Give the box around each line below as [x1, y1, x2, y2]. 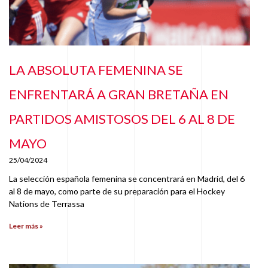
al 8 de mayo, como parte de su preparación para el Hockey [9, 185, 225, 196]
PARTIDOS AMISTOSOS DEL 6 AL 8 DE [9, 110, 235, 127]
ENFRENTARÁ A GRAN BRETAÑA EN [9, 86, 229, 102]
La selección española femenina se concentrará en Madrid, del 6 [9, 173, 245, 184]
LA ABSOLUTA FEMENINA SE [9, 61, 183, 78]
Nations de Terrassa [9, 198, 84, 209]
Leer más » [9, 221, 43, 230]
